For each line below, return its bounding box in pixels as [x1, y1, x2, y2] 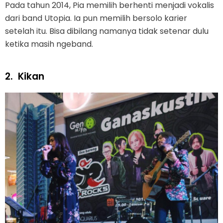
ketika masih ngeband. [5, 38, 93, 50]
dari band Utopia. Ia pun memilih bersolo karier [5, 12, 187, 24]
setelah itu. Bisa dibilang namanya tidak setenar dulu [5, 25, 209, 37]
